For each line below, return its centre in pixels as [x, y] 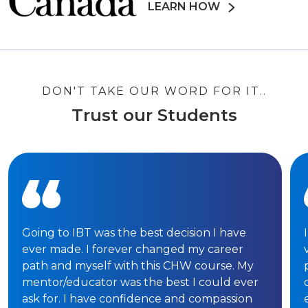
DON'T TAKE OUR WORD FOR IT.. [154, 91]
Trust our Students [154, 115]
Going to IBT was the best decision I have [134, 233]
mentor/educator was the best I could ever [140, 282]
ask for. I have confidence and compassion [137, 299]
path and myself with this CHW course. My [138, 266]
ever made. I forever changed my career [133, 249]
